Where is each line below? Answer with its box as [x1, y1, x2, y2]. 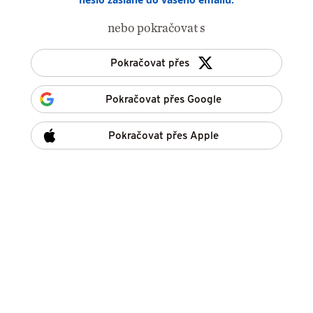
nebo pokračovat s [108, 20, 205, 35]
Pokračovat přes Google [105, 93, 221, 105]
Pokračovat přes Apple [108, 129, 219, 141]
